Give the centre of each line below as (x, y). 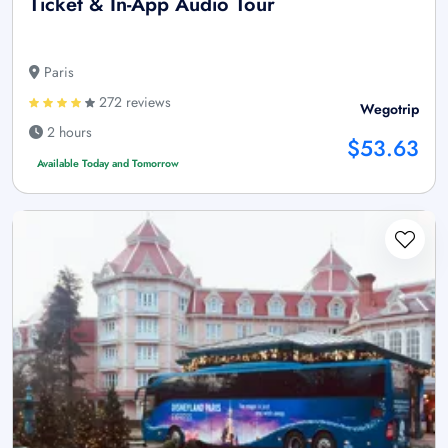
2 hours (67, 131)
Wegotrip (389, 108)
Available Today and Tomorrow (107, 163)
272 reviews (133, 101)
